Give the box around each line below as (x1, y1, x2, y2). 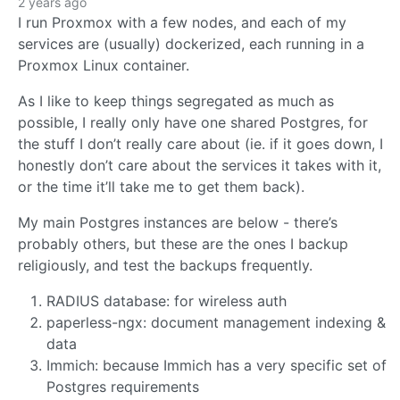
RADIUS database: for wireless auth (46, 291, 287, 310)
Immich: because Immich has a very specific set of (46, 355, 387, 374)
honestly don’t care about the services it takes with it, (18, 155, 381, 174)
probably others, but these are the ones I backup (18, 234, 348, 253)
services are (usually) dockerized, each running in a (18, 34, 364, 53)
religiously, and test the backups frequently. (18, 255, 312, 274)
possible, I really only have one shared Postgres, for (18, 112, 368, 131)
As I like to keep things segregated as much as (18, 91, 334, 110)
